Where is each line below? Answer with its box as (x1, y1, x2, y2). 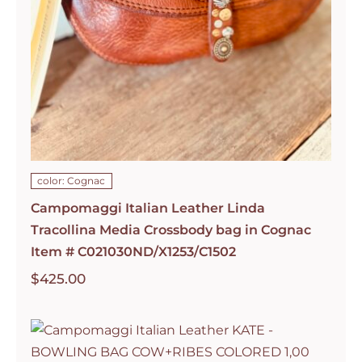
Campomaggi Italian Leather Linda (30, 200, 265, 216)
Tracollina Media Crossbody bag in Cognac (30, 221, 311, 238)
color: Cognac (37, 174, 106, 187)
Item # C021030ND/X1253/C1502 (30, 243, 236, 259)
